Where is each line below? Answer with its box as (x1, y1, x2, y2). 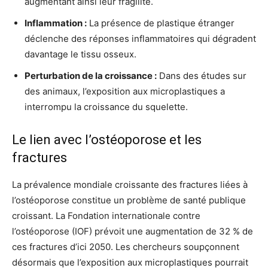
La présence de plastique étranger (87, 17, 234, 29)
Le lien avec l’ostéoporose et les (12, 132, 202, 147)
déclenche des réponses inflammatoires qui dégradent (25, 32, 256, 44)
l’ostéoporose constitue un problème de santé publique (12, 194, 246, 206)
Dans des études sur (157, 69, 246, 81)
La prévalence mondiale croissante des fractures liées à (12, 178, 248, 190)
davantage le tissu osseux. (25, 48, 136, 60)
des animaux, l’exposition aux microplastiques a (25, 85, 225, 97)
